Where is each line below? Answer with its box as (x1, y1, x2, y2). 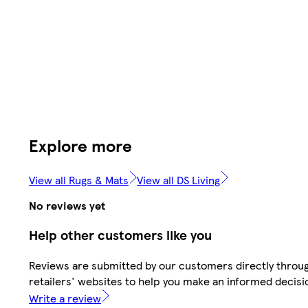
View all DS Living (137, 171, 220, 188)
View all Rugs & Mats (29, 171, 129, 188)
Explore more (29, 133, 132, 157)
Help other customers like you (29, 225, 212, 245)
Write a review (29, 290, 101, 307)
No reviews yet (29, 197, 105, 213)
